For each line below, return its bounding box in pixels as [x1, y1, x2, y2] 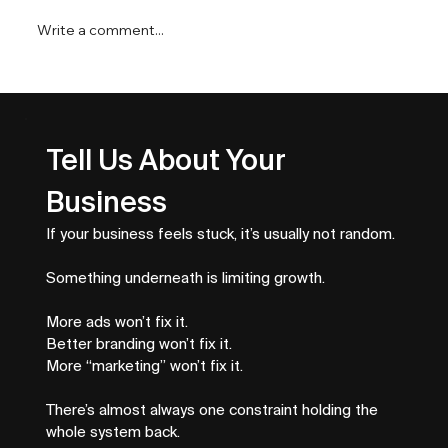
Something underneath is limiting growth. [46, 269, 325, 287]
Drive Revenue [54, 115, 176, 137]
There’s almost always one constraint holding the [46, 401, 378, 419]
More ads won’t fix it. [46, 313, 188, 331]
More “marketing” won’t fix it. [46, 357, 243, 375]
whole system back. [46, 423, 180, 441]
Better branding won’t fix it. [46, 335, 232, 353]
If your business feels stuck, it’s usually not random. [46, 225, 395, 243]
